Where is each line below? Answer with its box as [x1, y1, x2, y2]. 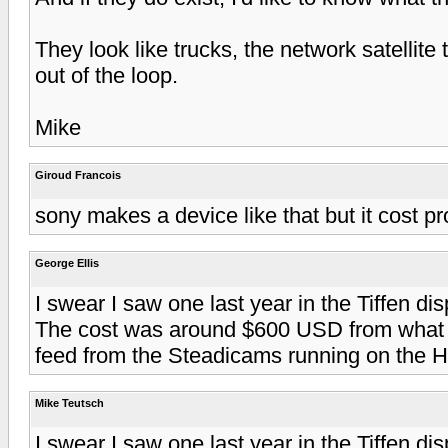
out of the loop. [35, 62, 178, 88]
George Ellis [35, 256, 99, 269]
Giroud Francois [35, 168, 121, 181]
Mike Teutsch [35, 396, 104, 409]
